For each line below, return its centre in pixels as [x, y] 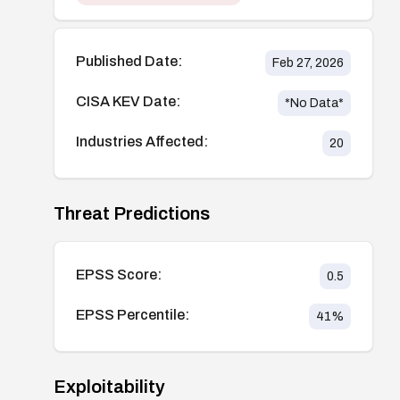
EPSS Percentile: [133, 314]
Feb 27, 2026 [308, 62]
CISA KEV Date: [128, 101]
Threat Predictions [132, 213]
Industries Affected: [142, 141]
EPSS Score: [119, 274]
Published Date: [129, 61]
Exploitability [109, 386]
